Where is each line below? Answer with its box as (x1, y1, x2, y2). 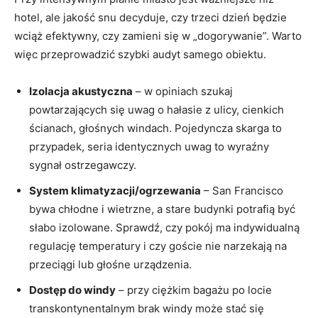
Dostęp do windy (29, 283, 116, 297)
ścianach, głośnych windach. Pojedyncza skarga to (29, 121, 282, 135)
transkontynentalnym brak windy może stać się (29, 301, 264, 315)
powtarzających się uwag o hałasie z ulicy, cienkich (29, 102, 284, 116)
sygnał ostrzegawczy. (29, 158, 136, 172)
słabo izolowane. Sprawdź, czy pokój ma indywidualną (29, 220, 300, 234)
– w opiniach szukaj (133, 84, 233, 98)
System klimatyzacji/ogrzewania (29, 183, 201, 197)
